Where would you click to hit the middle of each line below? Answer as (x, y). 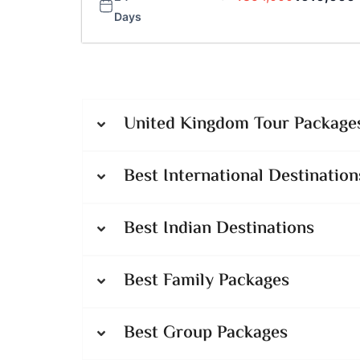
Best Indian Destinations (219, 229)
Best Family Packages (207, 282)
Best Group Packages (206, 334)
